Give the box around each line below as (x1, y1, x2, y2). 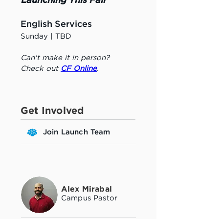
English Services (21, 20, 92, 29)
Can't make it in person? (21, 54, 112, 62)
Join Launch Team (43, 129, 110, 136)
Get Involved (21, 106, 85, 116)
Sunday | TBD (21, 33, 71, 40)
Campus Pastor (61, 195, 117, 202)
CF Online (61, 65, 97, 72)
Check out (21, 65, 61, 72)
